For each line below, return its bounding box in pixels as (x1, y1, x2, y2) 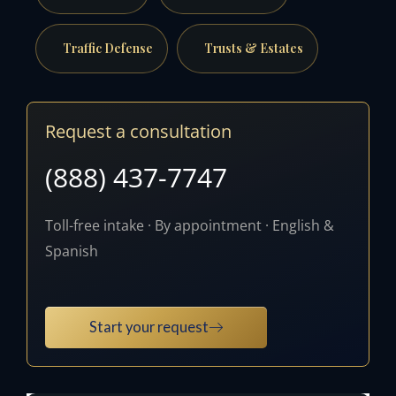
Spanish (45, 240, 98, 261)
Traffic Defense (62, 40, 153, 57)
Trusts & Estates (203, 40, 303, 57)
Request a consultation (45, 118, 232, 143)
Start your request (89, 317, 209, 335)
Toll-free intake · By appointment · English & (45, 214, 334, 235)
